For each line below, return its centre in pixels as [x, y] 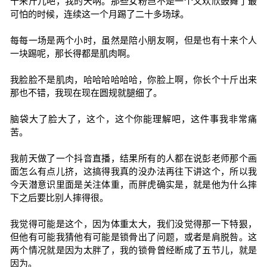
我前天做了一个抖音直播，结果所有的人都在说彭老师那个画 [133, 158]
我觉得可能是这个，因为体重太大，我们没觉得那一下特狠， [133, 224]
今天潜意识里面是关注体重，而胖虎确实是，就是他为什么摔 [133, 184]
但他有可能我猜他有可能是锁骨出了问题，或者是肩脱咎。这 [133, 237]
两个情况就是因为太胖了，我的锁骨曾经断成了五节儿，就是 [133, 250]
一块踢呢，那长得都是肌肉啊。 [72, 53]
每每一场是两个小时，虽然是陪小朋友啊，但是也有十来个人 [133, 40]
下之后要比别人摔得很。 [59, 198]
